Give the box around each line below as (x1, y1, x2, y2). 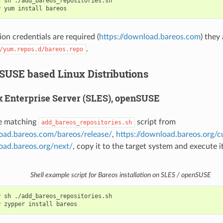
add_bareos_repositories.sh (41, 119, 132, 126)
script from (134, 118, 176, 126)
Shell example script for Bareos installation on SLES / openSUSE (30, 171, 211, 179)
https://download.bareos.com (99, 33, 201, 41)
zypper (3, 201, 25, 208)
